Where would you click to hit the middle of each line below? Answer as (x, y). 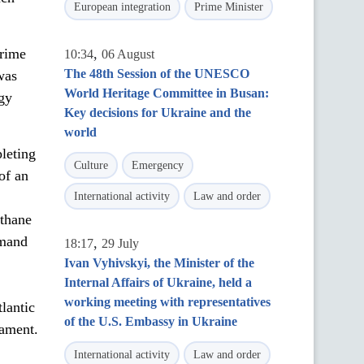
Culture (91, 165)
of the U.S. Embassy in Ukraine (151, 321)
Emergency (158, 165)
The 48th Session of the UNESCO (157, 74)
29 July (120, 243)
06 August (128, 54)
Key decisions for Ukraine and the (158, 113)
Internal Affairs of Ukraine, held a (158, 282)
